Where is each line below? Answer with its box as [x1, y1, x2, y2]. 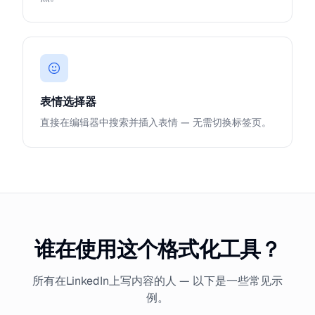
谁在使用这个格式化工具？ [34, 237, 281, 262]
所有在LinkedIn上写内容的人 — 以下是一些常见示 [32, 274, 283, 288]
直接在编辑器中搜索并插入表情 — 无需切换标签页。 [40, 116, 271, 129]
